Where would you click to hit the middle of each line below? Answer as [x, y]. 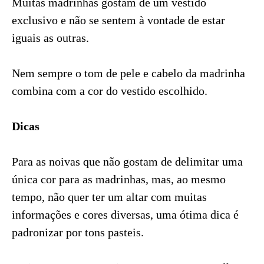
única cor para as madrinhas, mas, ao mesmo [119, 179]
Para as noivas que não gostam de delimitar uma [127, 161]
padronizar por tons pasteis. [78, 232]
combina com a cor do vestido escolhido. [110, 90]
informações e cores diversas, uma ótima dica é [125, 214]
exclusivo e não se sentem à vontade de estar [118, 20]
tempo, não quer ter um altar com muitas [109, 197]
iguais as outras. [50, 37]
